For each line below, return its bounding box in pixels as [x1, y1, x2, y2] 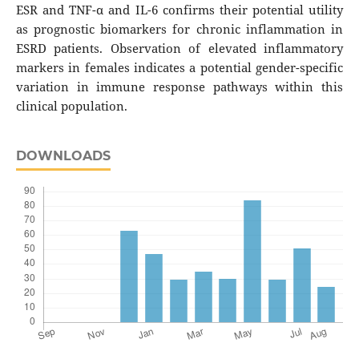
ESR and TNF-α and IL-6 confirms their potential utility [15, 2, 344, 19]
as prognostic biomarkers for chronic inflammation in [15, 21, 344, 38]
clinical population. [15, 98, 127, 115]
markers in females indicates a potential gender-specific [15, 59, 344, 77]
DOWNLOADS [15, 148, 111, 164]
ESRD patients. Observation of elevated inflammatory [15, 40, 344, 58]
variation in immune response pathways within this [15, 79, 344, 96]
